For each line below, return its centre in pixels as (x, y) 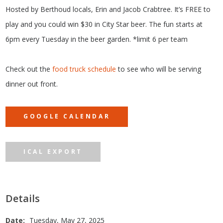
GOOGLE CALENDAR (67, 116)
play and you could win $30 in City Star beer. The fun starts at (104, 24)
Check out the (29, 69)
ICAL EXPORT (53, 151)
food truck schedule (84, 69)
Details (23, 199)
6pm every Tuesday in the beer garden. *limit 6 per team (97, 39)
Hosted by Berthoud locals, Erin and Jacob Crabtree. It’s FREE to (108, 9)
